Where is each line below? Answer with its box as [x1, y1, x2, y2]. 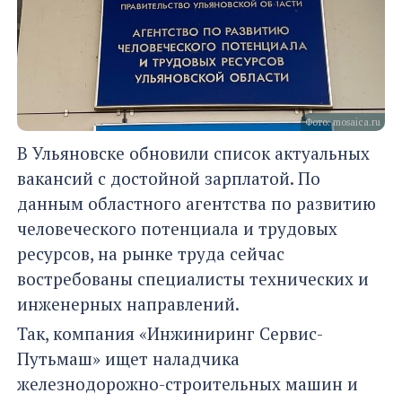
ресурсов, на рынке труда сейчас [17, 242, 284, 266]
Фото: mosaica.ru [305, 115, 380, 128]
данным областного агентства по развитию [17, 192, 376, 215]
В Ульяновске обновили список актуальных [17, 142, 370, 165]
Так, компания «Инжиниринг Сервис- [17, 322, 323, 345]
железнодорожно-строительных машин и [17, 372, 358, 396]
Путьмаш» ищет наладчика [17, 347, 240, 371]
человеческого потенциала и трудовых [17, 217, 337, 240]
